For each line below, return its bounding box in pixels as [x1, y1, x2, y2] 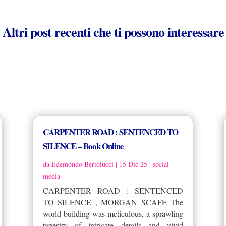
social [152, 159, 169, 169]
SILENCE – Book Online [42, 139, 124, 152]
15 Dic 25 [119, 159, 147, 169]
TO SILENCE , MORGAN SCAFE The [42, 196, 184, 207]
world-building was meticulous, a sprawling [42, 208, 184, 219]
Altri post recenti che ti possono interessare [2, 22, 224, 41]
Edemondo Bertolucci [51, 159, 114, 169]
